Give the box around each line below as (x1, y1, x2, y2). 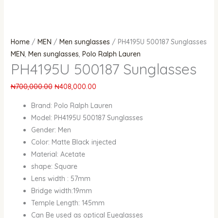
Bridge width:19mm (31, 186, 92, 196)
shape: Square (31, 162, 77, 171)
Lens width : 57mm (31, 174, 91, 183)
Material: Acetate (31, 150, 85, 159)
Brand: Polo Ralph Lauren (31, 101, 112, 110)
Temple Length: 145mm (31, 199, 105, 208)
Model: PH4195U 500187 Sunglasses (31, 113, 143, 123)
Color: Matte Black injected (31, 138, 116, 147)
